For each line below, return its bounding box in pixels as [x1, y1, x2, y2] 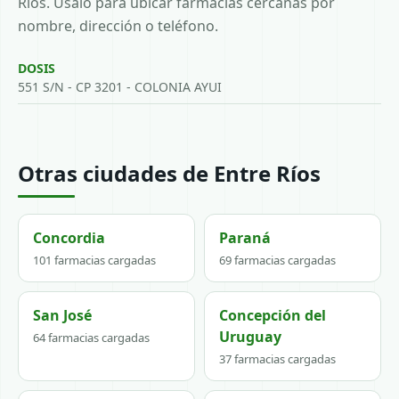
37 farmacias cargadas [219, 351, 336, 367]
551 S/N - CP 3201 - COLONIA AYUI [18, 78, 222, 95]
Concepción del [219, 305, 326, 325]
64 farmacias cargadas [33, 330, 150, 346]
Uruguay [219, 327, 281, 346]
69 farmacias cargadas [219, 252, 336, 268]
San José [33, 305, 92, 325]
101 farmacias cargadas [33, 252, 156, 268]
